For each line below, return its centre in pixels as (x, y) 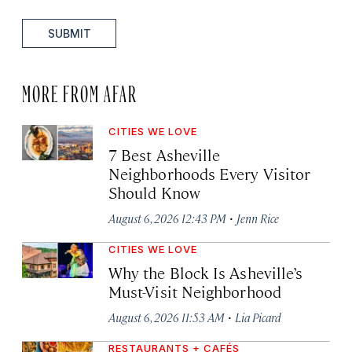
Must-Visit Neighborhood (195, 291)
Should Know (154, 192)
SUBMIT (69, 33)
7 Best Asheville (165, 154)
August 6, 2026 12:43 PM (167, 218)
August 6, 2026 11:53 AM (167, 317)
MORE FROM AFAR (80, 90)
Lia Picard (258, 317)
